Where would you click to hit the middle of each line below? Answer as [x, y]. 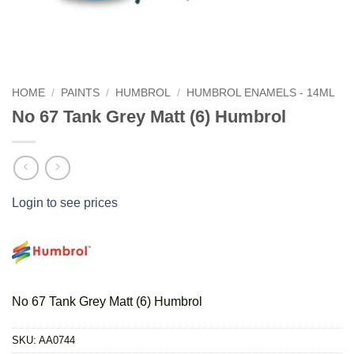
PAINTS [81, 92]
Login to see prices [65, 203]
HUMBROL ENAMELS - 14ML [261, 92]
